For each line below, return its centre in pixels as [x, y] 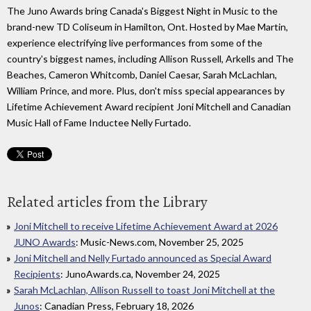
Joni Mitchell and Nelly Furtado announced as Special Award [143, 258]
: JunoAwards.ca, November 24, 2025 [140, 274]
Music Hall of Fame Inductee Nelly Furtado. [99, 123]
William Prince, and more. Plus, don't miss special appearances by [146, 91]
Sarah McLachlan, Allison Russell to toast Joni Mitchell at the [144, 290]
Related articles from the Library [107, 202]
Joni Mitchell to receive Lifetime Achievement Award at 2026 [146, 226]
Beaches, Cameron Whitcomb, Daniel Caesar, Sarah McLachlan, [142, 75]
